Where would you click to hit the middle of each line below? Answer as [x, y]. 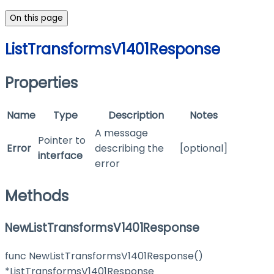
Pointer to [62, 141]
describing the [129, 149]
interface [60, 156]
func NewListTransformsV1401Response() [104, 256]
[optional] [204, 149]
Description [136, 116]
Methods [37, 196]
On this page [36, 18]
